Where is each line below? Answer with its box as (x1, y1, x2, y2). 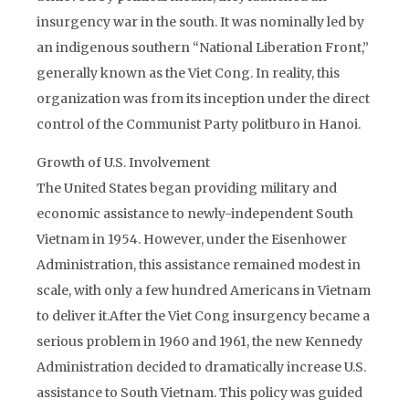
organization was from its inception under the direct (37, 90, 370, 107)
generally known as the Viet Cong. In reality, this (37, 65, 340, 81)
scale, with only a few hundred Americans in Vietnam (37, 282, 371, 299)
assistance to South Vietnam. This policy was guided (37, 384, 362, 401)
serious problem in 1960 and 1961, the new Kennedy (37, 333, 362, 350)
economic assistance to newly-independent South (37, 205, 353, 222)
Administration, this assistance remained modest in (37, 257, 361, 273)
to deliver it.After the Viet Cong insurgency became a (37, 308, 370, 324)
